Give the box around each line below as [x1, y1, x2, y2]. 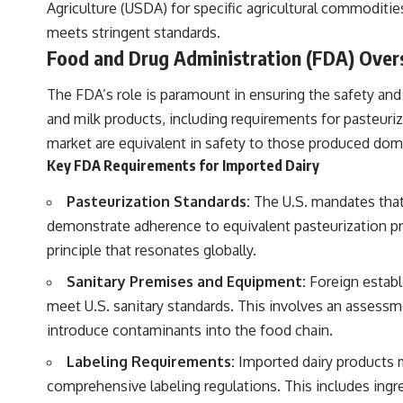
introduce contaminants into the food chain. [47, 320, 333, 339]
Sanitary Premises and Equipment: [67, 272, 306, 291]
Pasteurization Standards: [67, 192, 250, 210]
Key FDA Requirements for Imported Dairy [47, 157, 319, 175]
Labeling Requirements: [67, 352, 235, 371]
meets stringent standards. [47, 23, 220, 41]
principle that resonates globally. [47, 240, 256, 259]
